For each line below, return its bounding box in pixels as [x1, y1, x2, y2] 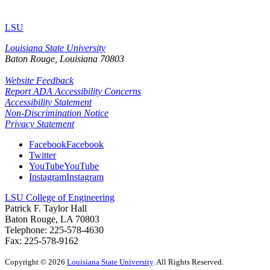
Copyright [5, 257, 40, 266]
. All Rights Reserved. [153, 257, 224, 266]
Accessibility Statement [5, 96, 92, 107]
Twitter [29, 149, 56, 160]
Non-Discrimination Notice [5, 107, 108, 118]
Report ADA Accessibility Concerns [5, 86, 141, 96]
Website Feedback [5, 75, 74, 86]
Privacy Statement [5, 118, 74, 129]
